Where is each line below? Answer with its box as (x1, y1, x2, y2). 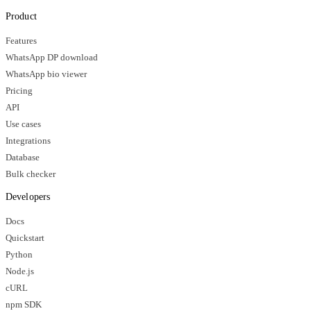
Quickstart (6, 233, 44, 244)
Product (6, 11, 37, 22)
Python (6, 250, 33, 260)
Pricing (6, 86, 33, 96)
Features (6, 36, 37, 47)
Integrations (6, 136, 51, 146)
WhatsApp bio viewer (6, 69, 87, 80)
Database (6, 153, 40, 163)
